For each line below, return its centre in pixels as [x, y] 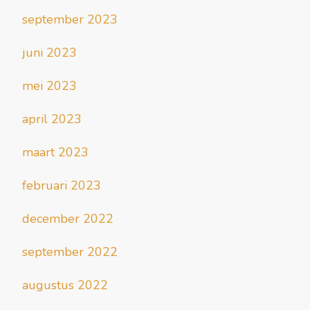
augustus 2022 [65, 285]
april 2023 [52, 119]
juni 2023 [49, 53]
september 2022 [70, 252]
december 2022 [68, 219]
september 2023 [70, 20]
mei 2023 [49, 86]
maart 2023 [55, 153]
